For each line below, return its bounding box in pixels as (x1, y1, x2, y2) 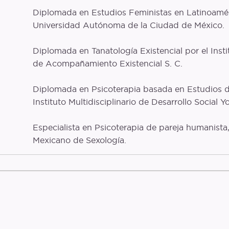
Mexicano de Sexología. (32, 135, 126, 145)
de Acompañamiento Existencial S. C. (32, 59, 182, 68)
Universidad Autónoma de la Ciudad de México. (32, 20, 224, 30)
